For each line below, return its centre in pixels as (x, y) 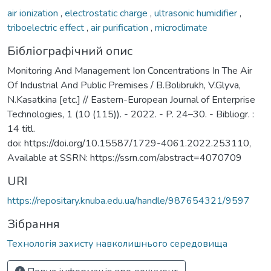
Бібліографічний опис (70, 51)
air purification (121, 28)
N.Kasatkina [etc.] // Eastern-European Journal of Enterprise (131, 100)
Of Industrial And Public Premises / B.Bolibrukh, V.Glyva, (124, 85)
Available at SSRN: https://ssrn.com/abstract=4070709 (125, 158)
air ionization (34, 13)
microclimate (181, 28)
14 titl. (21, 129)
